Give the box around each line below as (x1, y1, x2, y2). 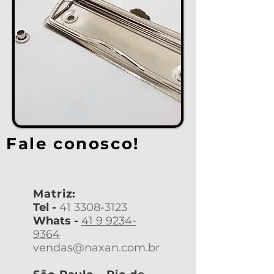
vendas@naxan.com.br (33, 241, 160, 254)
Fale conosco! (6, 134, 140, 154)
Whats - (33, 214, 78, 228)
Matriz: (33, 187, 76, 201)
